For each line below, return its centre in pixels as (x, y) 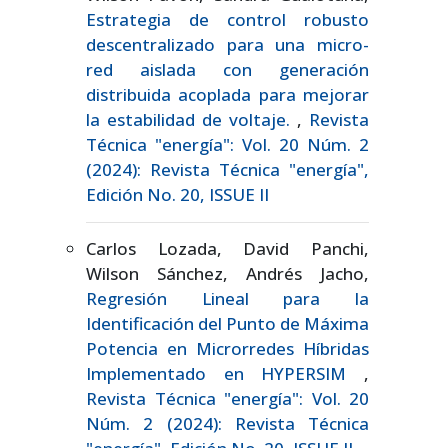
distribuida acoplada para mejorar (227, 94)
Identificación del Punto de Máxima (227, 323)
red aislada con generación (227, 69)
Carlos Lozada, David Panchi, (227, 248)
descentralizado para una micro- (227, 44)
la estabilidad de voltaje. (191, 119)
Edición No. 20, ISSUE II (177, 194)
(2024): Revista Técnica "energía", (227, 169)
